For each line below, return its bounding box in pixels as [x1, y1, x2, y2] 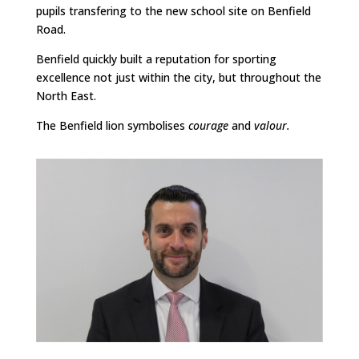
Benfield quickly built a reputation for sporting [35, 51, 276, 67]
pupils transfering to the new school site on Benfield [35, 3, 311, 18]
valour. [253, 118, 290, 133]
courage [188, 118, 232, 133]
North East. [35, 88, 96, 103]
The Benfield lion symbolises [35, 118, 188, 133]
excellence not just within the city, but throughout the [35, 70, 321, 85]
